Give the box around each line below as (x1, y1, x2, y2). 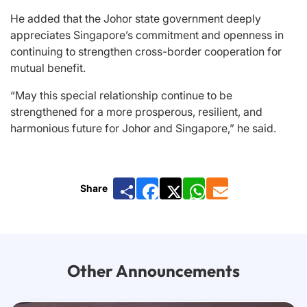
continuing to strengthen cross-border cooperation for (10, 44, 282, 58)
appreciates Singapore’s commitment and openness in (10, 27, 284, 42)
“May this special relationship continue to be (10, 88, 232, 102)
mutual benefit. (10, 60, 86, 75)
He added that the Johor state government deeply (10, 11, 261, 25)
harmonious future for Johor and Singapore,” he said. (10, 121, 276, 135)
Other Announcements (67, 260, 240, 281)
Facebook (158, 175, 208, 190)
